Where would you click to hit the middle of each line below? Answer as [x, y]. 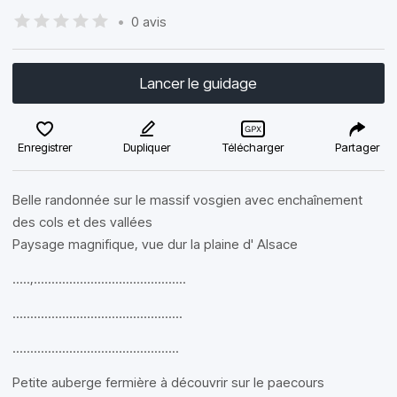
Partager [357, 147]
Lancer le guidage [198, 83]
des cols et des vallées [82, 222]
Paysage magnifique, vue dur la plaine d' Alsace [155, 244]
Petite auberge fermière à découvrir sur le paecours [168, 382]
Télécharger [253, 147]
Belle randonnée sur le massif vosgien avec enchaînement [187, 200]
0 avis [149, 21]
